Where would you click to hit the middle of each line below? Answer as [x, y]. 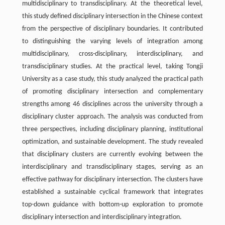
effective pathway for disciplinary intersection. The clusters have [113, 179]
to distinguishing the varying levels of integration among [113, 41]
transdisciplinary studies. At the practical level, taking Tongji [113, 66]
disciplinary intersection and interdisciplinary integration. [102, 217]
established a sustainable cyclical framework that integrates [113, 192]
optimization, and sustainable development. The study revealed [113, 142]
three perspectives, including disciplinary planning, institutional [113, 129]
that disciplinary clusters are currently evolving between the [113, 154]
